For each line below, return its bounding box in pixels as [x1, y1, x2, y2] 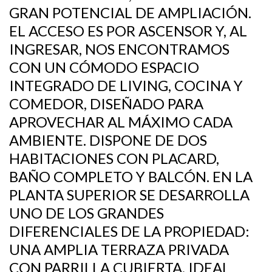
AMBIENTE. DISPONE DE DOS [9, 131, 207, 149]
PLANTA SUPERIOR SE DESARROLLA [9, 186, 250, 203]
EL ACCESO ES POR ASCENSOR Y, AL [9, 22, 247, 39]
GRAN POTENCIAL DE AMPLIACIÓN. [9, 4, 251, 21]
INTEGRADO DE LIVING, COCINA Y [9, 76, 243, 94]
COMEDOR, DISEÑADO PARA [9, 95, 203, 112]
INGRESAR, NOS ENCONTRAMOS [9, 40, 229, 58]
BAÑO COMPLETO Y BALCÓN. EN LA [9, 168, 253, 185]
